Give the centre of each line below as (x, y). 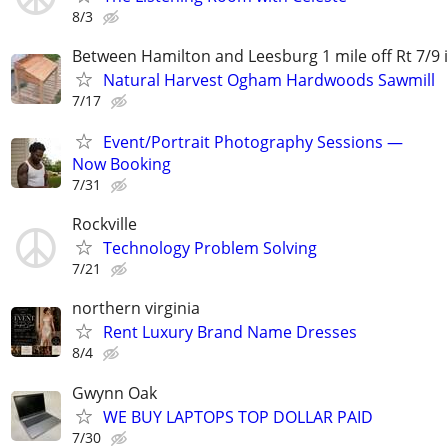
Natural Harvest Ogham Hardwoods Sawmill (269, 79)
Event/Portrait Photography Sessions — (253, 141)
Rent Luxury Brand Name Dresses (230, 332)
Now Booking (121, 163)
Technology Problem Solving (210, 248)
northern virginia (136, 308)
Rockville (104, 224)
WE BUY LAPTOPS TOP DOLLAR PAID (238, 416)
